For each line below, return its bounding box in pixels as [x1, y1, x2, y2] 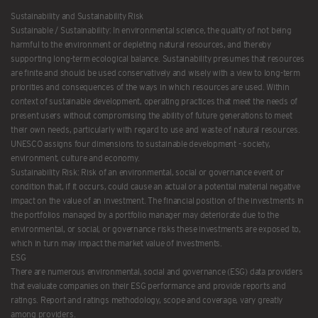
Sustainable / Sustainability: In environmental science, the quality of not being [11, 26, 292, 35]
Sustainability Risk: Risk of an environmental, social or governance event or [11, 168, 284, 177]
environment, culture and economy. [11, 153, 141, 163]
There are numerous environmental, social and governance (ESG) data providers [11, 267, 303, 277]
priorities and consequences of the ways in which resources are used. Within [11, 82, 290, 92]
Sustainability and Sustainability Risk [11, 11, 146, 21]
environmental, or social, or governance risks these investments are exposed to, [11, 224, 301, 234]
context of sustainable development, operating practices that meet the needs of [11, 97, 298, 106]
